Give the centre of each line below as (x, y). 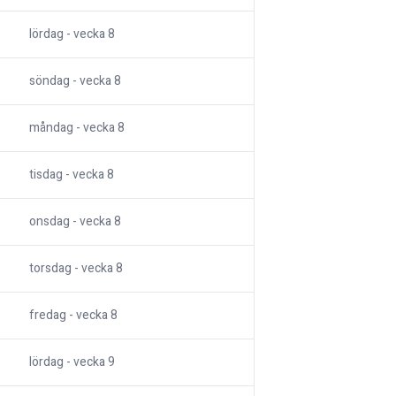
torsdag (50, 269)
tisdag (46, 175)
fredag (48, 316)
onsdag (49, 222)
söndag (49, 81)
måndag (51, 128)
